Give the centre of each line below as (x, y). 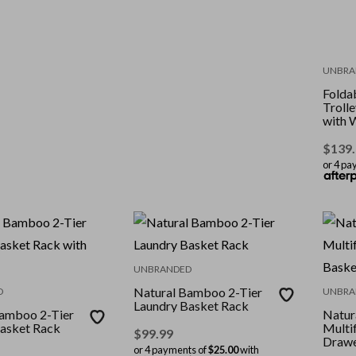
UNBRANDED (163, 269)
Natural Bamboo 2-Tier (199, 292)
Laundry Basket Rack (192, 306)
